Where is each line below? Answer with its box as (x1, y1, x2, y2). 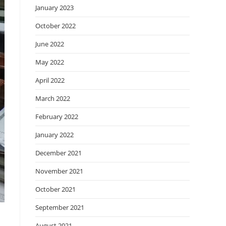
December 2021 (35, 148, 82, 157)
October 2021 (35, 185, 76, 194)
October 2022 (35, 21, 76, 30)
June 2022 (35, 39, 64, 48)
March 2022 (35, 94, 70, 103)
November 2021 (35, 166, 83, 176)
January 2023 (35, 3, 74, 12)
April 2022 (35, 76, 65, 85)
